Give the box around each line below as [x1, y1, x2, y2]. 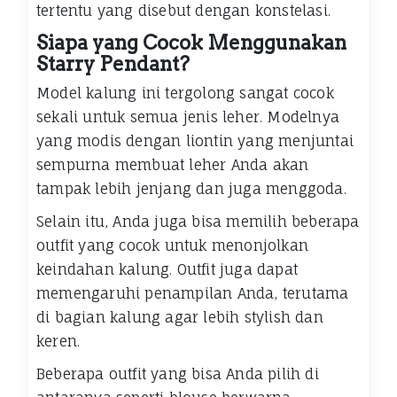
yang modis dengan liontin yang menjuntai [36, 132, 354, 151]
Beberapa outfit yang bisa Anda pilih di [36, 365, 319, 384]
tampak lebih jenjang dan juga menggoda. [36, 180, 346, 198]
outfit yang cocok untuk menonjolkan [36, 237, 308, 255]
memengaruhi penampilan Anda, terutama [36, 284, 349, 303]
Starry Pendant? [36, 52, 190, 76]
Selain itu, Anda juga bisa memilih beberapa [36, 213, 360, 231]
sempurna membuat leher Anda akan [36, 156, 309, 175]
